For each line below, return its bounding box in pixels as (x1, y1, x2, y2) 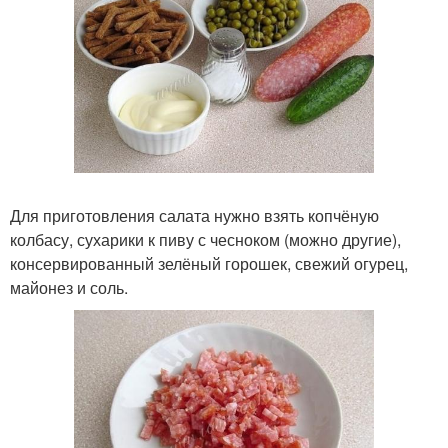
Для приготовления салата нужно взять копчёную (10, 204, 379, 227)
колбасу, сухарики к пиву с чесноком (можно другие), (10, 228, 401, 251)
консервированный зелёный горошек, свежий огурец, (10, 252, 408, 275)
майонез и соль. (10, 276, 128, 299)
